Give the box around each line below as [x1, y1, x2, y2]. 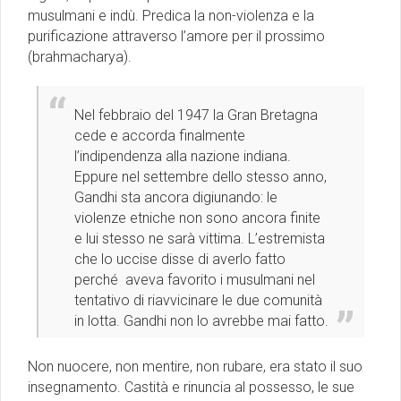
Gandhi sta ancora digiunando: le [74, 188, 277, 206]
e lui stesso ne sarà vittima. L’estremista [74, 229, 325, 247]
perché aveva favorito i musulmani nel [74, 270, 315, 288]
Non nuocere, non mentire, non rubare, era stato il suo [28, 357, 363, 375]
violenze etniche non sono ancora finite [74, 209, 320, 226]
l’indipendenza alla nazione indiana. [74, 147, 291, 165]
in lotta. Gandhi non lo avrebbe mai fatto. [74, 311, 328, 329]
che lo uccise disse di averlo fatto [74, 250, 286, 268]
